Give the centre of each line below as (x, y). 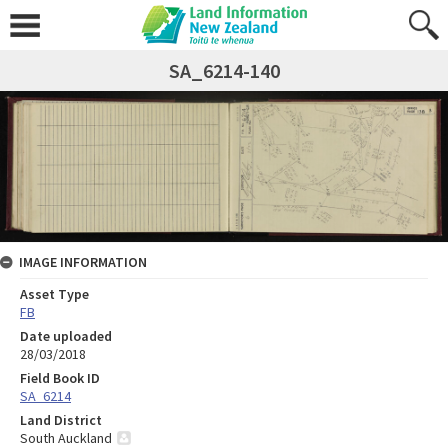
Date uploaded (66, 335)
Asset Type (54, 293)
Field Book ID (60, 377)
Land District (61, 419)
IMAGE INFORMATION (83, 261)
